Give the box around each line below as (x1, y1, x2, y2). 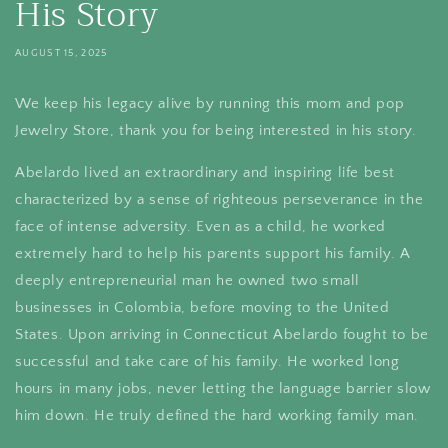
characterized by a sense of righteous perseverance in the (15, 190, 424, 208)
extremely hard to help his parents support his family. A (15, 244, 410, 262)
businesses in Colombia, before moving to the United (15, 298, 390, 316)
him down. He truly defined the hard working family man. (15, 406, 424, 424)
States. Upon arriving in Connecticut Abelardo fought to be (15, 325, 429, 343)
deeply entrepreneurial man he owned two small (15, 271, 361, 289)
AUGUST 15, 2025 (15, 47, 108, 59)
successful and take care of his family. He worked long (15, 352, 400, 370)
